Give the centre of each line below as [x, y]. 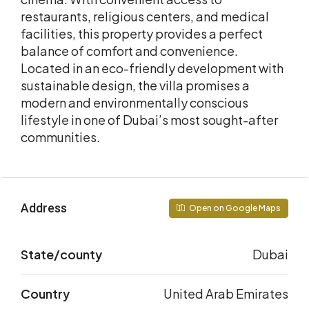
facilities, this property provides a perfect [142, 33]
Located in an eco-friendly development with [152, 68]
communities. [60, 137]
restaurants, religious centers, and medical [145, 16]
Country [45, 293]
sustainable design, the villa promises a [135, 85]
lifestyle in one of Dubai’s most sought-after [149, 119]
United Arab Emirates [226, 293]
